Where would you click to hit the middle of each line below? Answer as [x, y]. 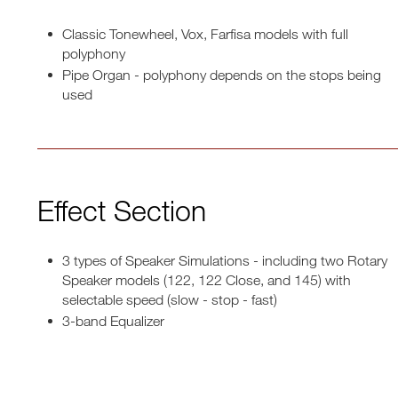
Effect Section [122, 210]
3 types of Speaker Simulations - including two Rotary [225, 260]
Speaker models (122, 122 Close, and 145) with [207, 280]
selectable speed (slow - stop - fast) [170, 299]
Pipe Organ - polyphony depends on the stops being [222, 75]
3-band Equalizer [113, 321]
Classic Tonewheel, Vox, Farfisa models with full [205, 34]
